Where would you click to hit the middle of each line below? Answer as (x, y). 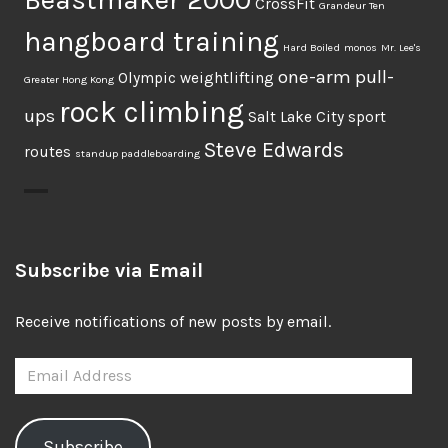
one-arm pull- (336, 77)
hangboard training (151, 41)
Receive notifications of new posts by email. (173, 321)
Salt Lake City (296, 117)
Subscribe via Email (109, 270)
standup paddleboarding (137, 153)
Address (43, 392)
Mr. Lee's (401, 47)
